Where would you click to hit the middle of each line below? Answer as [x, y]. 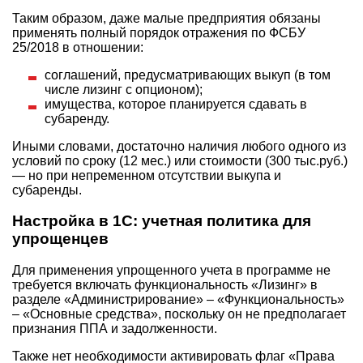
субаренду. [77, 118]
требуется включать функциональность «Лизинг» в [165, 285]
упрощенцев [60, 239]
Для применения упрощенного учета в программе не [171, 270]
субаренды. [47, 190]
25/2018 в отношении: [78, 47]
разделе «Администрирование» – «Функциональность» [178, 299]
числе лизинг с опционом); [124, 89]
